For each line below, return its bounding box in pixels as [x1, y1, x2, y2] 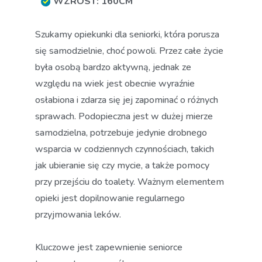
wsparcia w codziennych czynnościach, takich [35, 143, 214, 156]
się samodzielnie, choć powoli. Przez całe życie [35, 44, 223, 57]
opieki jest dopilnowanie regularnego [35, 192, 185, 205]
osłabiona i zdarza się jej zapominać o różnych [35, 94, 218, 106]
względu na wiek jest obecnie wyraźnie [35, 77, 195, 90]
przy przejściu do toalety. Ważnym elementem [35, 175, 224, 188]
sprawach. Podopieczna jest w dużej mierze [35, 110, 213, 123]
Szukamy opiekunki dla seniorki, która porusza [35, 28, 219, 41]
